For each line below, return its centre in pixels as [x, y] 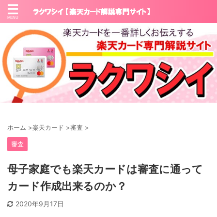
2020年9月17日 [40, 204]
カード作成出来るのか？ [67, 186]
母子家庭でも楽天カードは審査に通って [105, 170]
